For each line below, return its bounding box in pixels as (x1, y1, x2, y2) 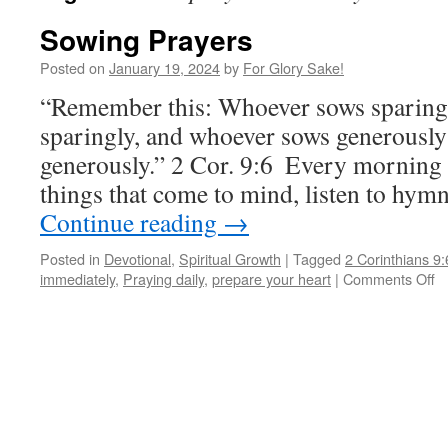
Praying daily (123, 268, 204, 289)
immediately (40, 268, 115, 289)
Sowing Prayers (40, 19, 253, 60)
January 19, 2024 (109, 57, 220, 78)
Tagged (293, 248, 341, 269)
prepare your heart (212, 268, 331, 289)
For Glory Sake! (243, 57, 344, 78)
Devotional (104, 248, 171, 269)
